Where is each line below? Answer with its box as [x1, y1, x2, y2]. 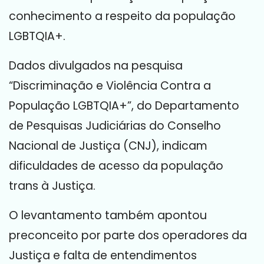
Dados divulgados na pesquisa [9, 58, 183, 74]
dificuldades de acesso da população [9, 158, 223, 174]
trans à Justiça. [9, 178, 95, 194]
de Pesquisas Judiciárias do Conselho [9, 118, 221, 134]
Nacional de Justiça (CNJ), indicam [9, 138, 207, 154]
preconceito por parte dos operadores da [9, 227, 247, 243]
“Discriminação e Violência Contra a [9, 78, 211, 94]
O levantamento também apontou [9, 207, 207, 223]
